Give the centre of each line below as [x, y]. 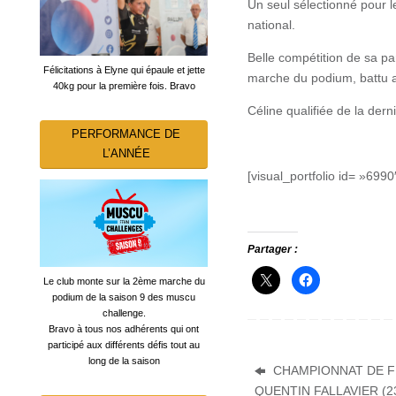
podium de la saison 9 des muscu [124, 297]
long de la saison [124, 361]
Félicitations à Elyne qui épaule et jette [124, 69]
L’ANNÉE [126, 153]
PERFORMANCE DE [126, 133]
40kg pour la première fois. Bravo [124, 85]
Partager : [273, 250]
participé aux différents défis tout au [124, 345]
